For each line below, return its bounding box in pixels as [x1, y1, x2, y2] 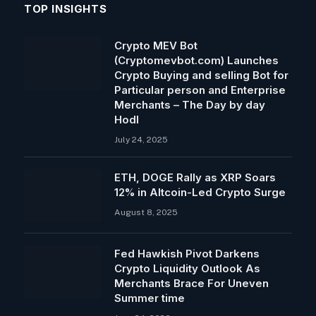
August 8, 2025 [114, 207, 178, 217]
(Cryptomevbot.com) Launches [114, 53, 279, 67]
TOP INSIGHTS [24, 1, 107, 16]
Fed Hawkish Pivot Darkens [114, 246, 260, 260]
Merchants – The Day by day [114, 97, 265, 111]
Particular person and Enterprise [114, 83, 286, 97]
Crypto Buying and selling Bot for [114, 68, 288, 82]
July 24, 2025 [114, 134, 168, 145]
